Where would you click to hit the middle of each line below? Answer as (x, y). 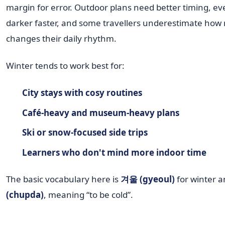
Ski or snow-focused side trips (85, 132)
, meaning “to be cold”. (88, 195)
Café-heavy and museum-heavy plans (100, 113)
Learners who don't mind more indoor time (114, 152)
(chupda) (25, 195)
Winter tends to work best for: (65, 66)
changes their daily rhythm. (61, 39)
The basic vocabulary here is (63, 179)
